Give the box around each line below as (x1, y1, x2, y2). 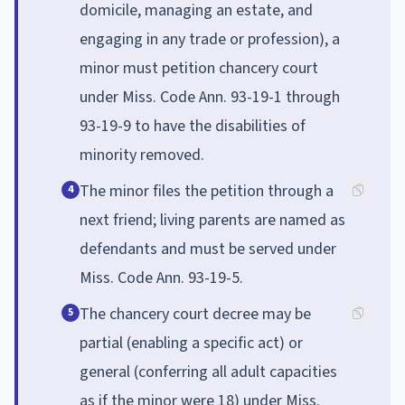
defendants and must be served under (80, 237, 336, 260)
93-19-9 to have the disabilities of (80, 114, 306, 137)
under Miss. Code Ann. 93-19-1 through (80, 85, 340, 108)
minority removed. (80, 143, 204, 166)
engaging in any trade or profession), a (80, 27, 340, 51)
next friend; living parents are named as (80, 208, 345, 231)
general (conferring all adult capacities (80, 360, 337, 383)
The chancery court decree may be (80, 302, 311, 325)
